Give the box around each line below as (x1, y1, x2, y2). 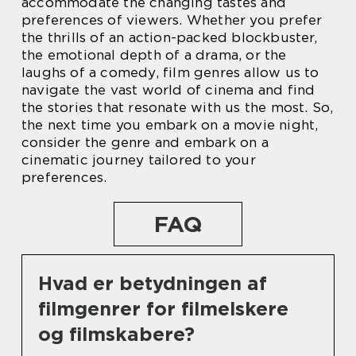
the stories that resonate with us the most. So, (21, 99, 334, 115)
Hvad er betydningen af (38, 271, 267, 295)
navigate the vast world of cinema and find (21, 81, 315, 98)
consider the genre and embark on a (21, 133, 269, 150)
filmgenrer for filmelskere (38, 296, 288, 320)
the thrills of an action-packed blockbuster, (21, 29, 317, 45)
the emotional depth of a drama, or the (21, 46, 287, 63)
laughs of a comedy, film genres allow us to (21, 64, 319, 80)
